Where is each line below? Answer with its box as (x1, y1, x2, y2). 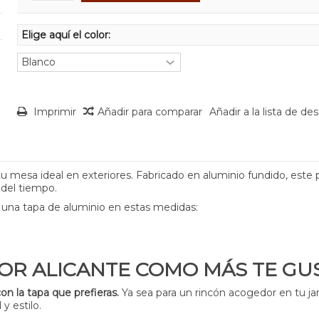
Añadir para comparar (97, 105, 202, 118)
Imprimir (30, 105, 76, 118)
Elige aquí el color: (21, 28, 113, 41)
